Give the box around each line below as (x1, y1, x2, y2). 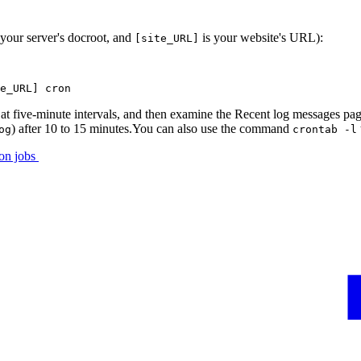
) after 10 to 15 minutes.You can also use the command (11, 122, 293, 136)
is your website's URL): (199, 31, 323, 45)
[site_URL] (135, 32, 199, 45)
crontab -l (293, 123, 357, 136)
